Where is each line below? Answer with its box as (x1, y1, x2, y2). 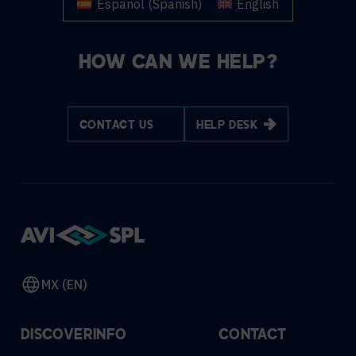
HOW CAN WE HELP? (78, 53, 278, 73)
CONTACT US (79, 119, 154, 132)
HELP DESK (196, 119, 258, 132)
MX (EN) (41, 276, 87, 292)
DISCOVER (21, 327, 93, 343)
